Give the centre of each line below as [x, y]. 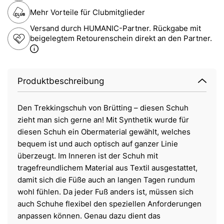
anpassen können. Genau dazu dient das [89, 216]
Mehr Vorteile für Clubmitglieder [87, 12]
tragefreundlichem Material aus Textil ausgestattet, [107, 168]
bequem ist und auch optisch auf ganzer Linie [98, 144]
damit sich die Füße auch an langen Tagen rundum [106, 180]
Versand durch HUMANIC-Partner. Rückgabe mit [115, 28]
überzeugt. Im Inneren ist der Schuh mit [88, 156]
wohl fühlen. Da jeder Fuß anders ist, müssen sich [105, 192]
